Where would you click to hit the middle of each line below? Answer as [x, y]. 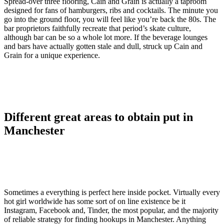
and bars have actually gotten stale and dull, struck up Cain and [103, 46]
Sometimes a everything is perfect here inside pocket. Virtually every [112, 192]
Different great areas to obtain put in [98, 117]
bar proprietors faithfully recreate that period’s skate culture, [97, 28]
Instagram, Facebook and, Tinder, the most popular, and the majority [111, 210]
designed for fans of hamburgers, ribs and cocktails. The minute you [111, 10]
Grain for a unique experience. [52, 55]
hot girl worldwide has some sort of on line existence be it [95, 201]
